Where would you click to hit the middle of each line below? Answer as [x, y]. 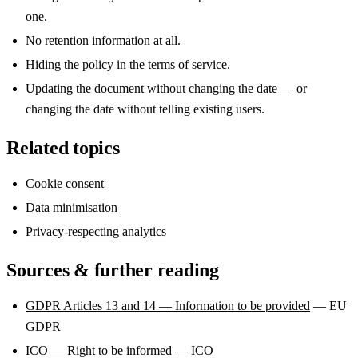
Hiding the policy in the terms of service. [128, 64]
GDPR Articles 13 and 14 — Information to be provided [168, 305]
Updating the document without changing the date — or [166, 88]
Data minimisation [72, 207]
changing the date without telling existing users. [145, 109]
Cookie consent [65, 183]
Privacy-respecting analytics [96, 231]
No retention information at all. [103, 40]
